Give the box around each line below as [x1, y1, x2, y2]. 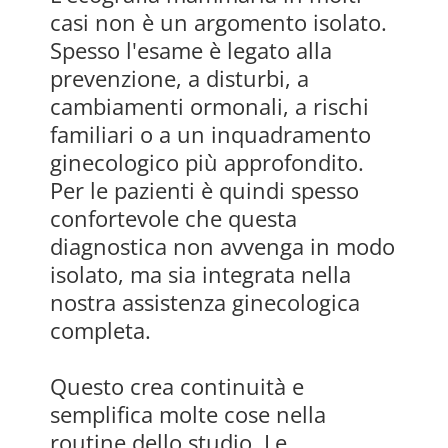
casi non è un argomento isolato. [50, 7, 387, 38]
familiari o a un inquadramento [50, 119, 371, 150]
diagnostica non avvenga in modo [50, 231, 395, 262]
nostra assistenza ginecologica [50, 287, 360, 318]
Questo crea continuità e [50, 371, 304, 402]
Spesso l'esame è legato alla [50, 35, 332, 66]
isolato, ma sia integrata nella [50, 259, 351, 290]
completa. [50, 315, 151, 346]
